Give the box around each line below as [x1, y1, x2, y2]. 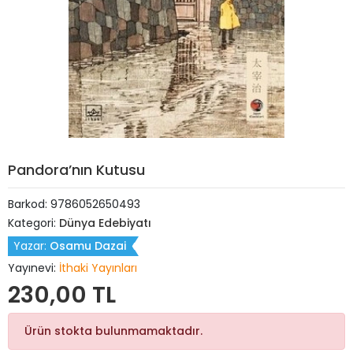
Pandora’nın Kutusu [8, 160, 145, 180]
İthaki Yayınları [59, 260, 137, 276]
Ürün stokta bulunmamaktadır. [24, 323, 203, 339]
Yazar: [13, 238, 50, 254]
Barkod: [8, 196, 50, 212]
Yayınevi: [8, 260, 59, 276]
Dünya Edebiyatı [59, 215, 151, 231]
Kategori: [8, 215, 59, 231]
